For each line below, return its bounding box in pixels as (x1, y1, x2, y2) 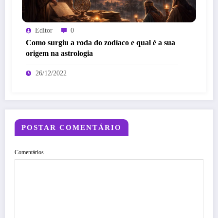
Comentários (15, 148, 44, 156)
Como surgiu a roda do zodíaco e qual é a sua (26, 38, 175, 47)
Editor (35, 26, 53, 34)
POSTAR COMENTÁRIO (21, 123, 122, 131)
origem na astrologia (26, 49, 93, 57)
